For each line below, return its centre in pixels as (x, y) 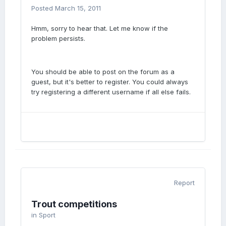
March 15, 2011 (78, 8)
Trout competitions (74, 204)
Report (184, 183)
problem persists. (58, 38)
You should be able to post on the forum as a (103, 72)
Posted (43, 8)
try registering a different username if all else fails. (111, 92)
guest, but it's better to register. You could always (110, 82)
